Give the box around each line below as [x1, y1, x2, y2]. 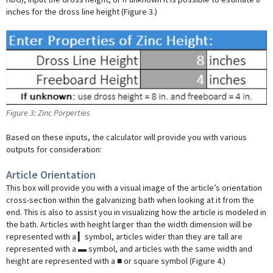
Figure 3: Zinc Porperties [6, 107, 90, 118]
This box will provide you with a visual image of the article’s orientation [6, 182, 262, 193]
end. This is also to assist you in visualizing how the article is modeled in [6, 206, 266, 218]
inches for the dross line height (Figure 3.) [6, 5, 157, 17]
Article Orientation [6, 167, 96, 182]
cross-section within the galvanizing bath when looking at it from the [6, 194, 254, 205]
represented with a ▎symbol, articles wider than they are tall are [6, 230, 243, 242]
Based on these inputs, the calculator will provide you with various [6, 131, 247, 143]
